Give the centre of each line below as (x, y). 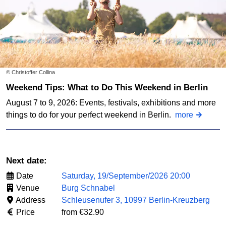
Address (30, 200)
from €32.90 (83, 212)
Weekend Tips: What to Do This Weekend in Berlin (111, 88)
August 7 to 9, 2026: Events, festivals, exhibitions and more (111, 103)
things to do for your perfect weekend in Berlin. (91, 115)
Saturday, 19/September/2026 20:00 (126, 176)
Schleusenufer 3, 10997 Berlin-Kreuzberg (136, 200)
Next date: (30, 161)
